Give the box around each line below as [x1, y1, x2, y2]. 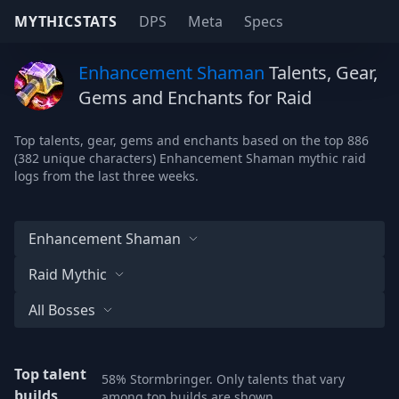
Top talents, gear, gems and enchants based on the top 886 [14, 132, 369, 149]
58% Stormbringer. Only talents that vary [101, 370, 345, 387]
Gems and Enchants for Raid [78, 85, 312, 110]
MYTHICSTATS [14, 12, 118, 31]
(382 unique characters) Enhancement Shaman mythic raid [14, 150, 366, 167]
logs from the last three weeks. [14, 167, 199, 184]
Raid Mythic [28, 265, 107, 284]
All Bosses [28, 300, 95, 320]
